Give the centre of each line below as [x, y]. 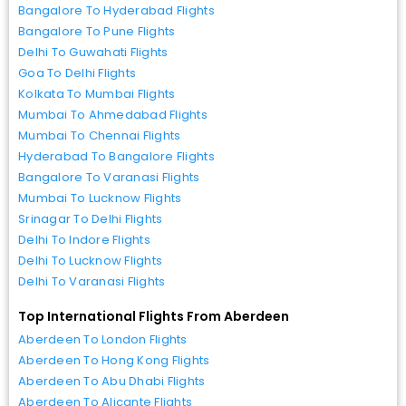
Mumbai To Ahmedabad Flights [113, 114]
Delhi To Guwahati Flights [93, 52]
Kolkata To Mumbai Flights [97, 93]
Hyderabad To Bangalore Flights [116, 156]
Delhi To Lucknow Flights [91, 260]
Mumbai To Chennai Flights [100, 135]
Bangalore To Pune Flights [97, 31]
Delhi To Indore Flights [84, 239]
